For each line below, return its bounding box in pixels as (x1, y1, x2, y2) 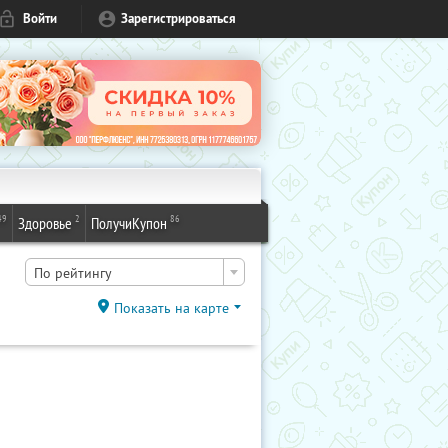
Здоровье (18, 213, 72, 233)
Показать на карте (114, 298, 229, 317)
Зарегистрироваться (121, 10, 236, 27)
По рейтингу (34, 264, 112, 282)
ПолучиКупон (91, 213, 167, 233)
